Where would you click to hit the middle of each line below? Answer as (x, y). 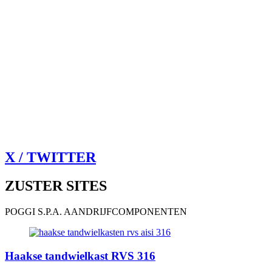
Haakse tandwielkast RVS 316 (80, 256)
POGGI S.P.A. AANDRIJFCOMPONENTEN (96, 211)
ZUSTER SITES (56, 185)
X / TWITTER (50, 157)
